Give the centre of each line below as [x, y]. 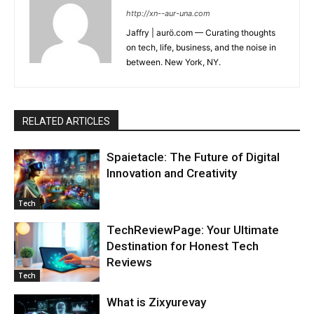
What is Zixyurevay [157, 302]
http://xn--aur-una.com [168, 13]
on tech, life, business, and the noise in [201, 47]
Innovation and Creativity [172, 173]
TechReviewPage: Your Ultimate [193, 230]
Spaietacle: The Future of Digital [193, 157]
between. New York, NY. [173, 62]
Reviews [130, 262]
